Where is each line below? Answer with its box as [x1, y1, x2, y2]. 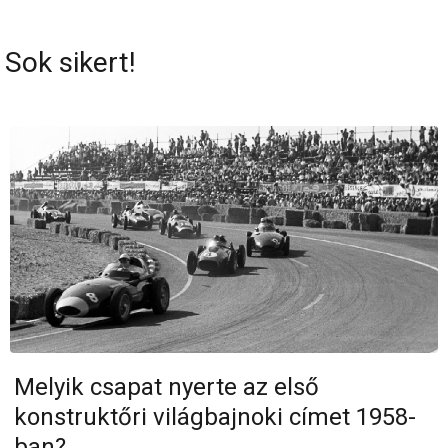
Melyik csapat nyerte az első [14, 372, 320, 401]
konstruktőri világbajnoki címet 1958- [14, 402, 417, 431]
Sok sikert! [5, 46, 136, 79]
